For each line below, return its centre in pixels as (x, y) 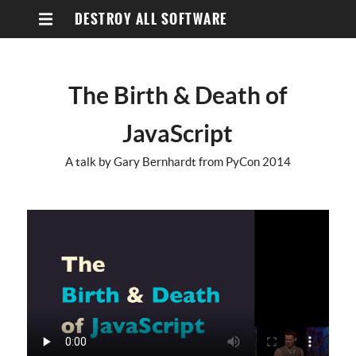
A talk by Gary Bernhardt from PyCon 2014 (178, 162)
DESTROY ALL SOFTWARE (151, 19)
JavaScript (178, 133)
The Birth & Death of (178, 95)
